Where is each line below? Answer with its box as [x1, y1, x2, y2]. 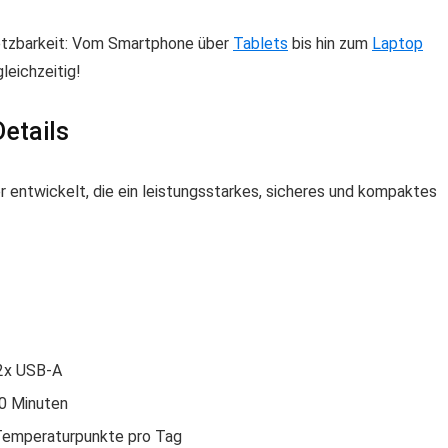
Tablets [233, 33, 288, 53]
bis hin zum [288, 33, 372, 53]
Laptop [372, 33, 423, 53]
